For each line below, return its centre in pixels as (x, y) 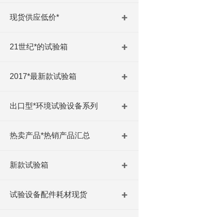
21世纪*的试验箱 (39, 47)
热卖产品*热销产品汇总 (50, 135)
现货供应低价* (34, 17)
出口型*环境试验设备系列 (54, 106)
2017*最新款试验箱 (43, 76)
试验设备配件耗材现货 (48, 194)
